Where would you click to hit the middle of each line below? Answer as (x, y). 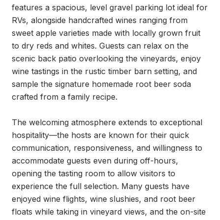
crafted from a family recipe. (65, 97)
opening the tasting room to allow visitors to (94, 173)
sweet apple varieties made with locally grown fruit (106, 33)
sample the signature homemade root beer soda (101, 84)
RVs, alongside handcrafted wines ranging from (100, 20)
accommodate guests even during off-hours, (95, 161)
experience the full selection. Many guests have (101, 186)
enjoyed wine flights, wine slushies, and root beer (104, 199)
